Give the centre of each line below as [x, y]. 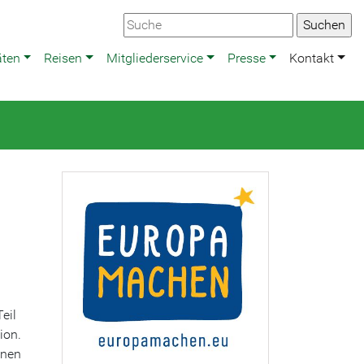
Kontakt [312, 58]
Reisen [63, 58]
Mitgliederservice [154, 58]
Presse [246, 58]
